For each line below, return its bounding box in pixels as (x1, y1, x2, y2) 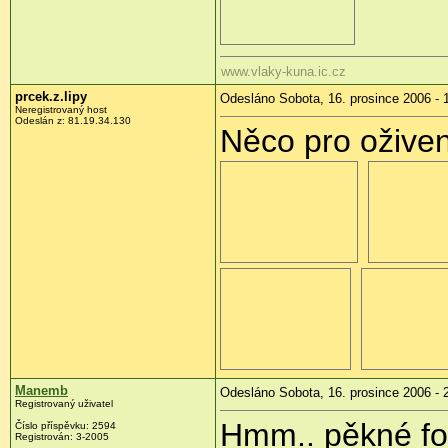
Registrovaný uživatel (15, 398, 113, 410)
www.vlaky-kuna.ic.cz (221, 64, 346, 80)
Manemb (15, 383, 68, 399)
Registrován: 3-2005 (15, 431, 109, 443)
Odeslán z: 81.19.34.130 (15, 115, 131, 127)
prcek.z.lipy (15, 89, 87, 105)
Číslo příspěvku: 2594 (15, 420, 116, 432)
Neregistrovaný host (15, 104, 107, 116)
